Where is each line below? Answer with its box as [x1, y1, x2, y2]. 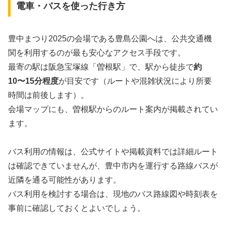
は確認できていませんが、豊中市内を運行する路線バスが [8, 161, 218, 171]
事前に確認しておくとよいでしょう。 [8, 204, 145, 213]
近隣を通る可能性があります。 [8, 176, 121, 185]
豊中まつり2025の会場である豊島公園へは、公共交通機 [8, 34, 212, 43]
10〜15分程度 [8, 76, 59, 85]
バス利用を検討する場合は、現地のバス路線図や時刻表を [8, 190, 218, 199]
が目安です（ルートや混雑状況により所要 [59, 76, 212, 85]
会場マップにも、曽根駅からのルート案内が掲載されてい [8, 104, 218, 114]
